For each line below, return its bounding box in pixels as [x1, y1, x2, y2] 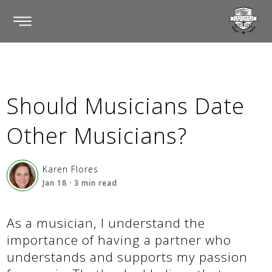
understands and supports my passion [7, 248, 248, 265]
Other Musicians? [7, 121, 188, 151]
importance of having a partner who [7, 231, 232, 248]
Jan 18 [42, 178, 67, 188]
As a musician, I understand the [7, 214, 206, 231]
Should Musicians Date [7, 91, 245, 121]
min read [79, 178, 118, 188]
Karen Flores [42, 163, 99, 175]
